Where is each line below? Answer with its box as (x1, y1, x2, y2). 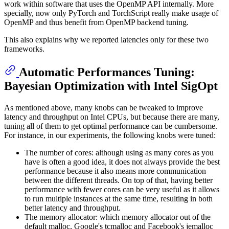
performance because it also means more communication (25, 166, 206, 175)
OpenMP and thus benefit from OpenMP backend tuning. (4, 17, 189, 27)
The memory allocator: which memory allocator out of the (25, 212, 211, 221)
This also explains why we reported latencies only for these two (4, 35, 209, 44)
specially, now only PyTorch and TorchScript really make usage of (4, 8, 218, 17)
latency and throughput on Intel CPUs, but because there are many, (4, 112, 219, 121)
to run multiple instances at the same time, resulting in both (25, 194, 213, 203)
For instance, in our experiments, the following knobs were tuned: (4, 130, 216, 140)
